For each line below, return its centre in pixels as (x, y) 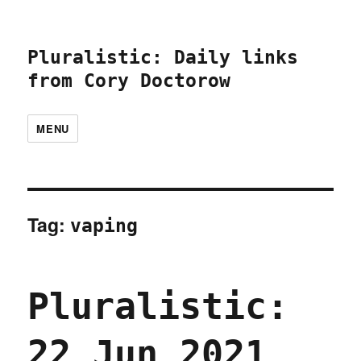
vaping (104, 226)
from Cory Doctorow (129, 81)
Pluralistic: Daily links (163, 57)
